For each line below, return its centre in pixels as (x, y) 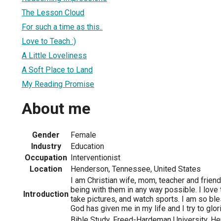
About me (56, 109)
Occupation (46, 157)
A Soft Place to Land (57, 70)
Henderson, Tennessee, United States (136, 169)
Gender (46, 135)
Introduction (46, 194)
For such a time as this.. (62, 27)
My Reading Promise (58, 84)
